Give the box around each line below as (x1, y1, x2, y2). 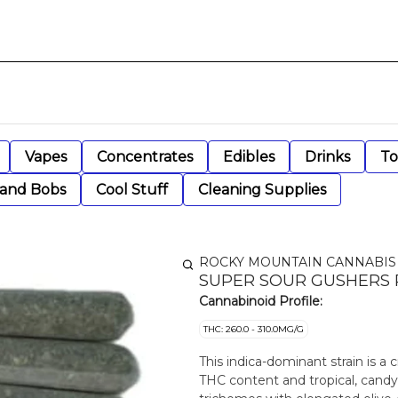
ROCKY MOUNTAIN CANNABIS (199, 254, 396, 270)
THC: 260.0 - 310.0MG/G (203, 323, 304, 335)
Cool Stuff (96, 181, 168, 198)
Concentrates (97, 148, 193, 165)
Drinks (305, 148, 350, 165)
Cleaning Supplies (198, 181, 326, 198)
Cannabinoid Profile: (199, 293, 322, 309)
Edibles (223, 148, 275, 165)
